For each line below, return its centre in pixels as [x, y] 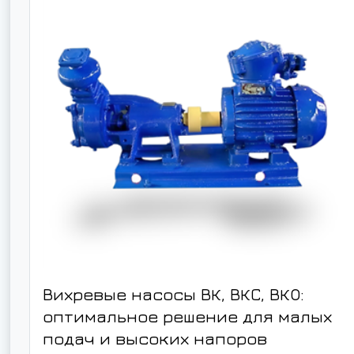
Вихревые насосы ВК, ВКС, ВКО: [173, 294]
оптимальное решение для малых [187, 316]
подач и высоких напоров [155, 339]
